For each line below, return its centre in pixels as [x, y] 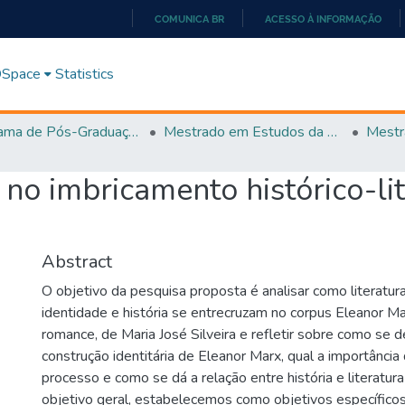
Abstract [77, 261]
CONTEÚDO [230, 113]
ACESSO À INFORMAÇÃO [323, 19]
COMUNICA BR [189, 19]
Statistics [85, 74]
